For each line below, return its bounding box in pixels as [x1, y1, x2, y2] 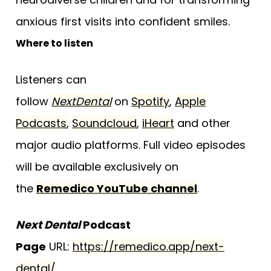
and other [174, 116, 230, 131]
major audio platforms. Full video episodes [16, 137, 246, 153]
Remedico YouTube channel [36, 181, 197, 197]
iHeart [142, 116, 174, 131]
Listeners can [16, 72, 87, 88]
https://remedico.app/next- [73, 239, 224, 255]
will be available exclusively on [16, 159, 178, 175]
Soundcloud [72, 116, 137, 131]
